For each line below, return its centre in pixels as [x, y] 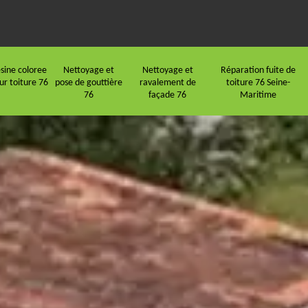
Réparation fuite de [258, 70]
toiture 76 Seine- [258, 82]
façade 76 [167, 95]
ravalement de [167, 82]
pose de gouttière [89, 82]
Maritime [258, 95]
